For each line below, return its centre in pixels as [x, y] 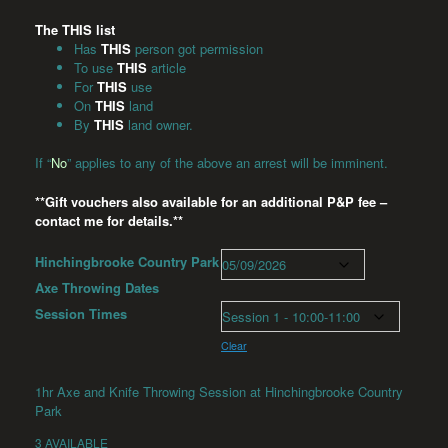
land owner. [160, 124]
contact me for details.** [109, 220]
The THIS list [75, 29]
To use [95, 67]
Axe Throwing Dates [97, 288]
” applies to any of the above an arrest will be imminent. [227, 163]
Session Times [81, 314]
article [168, 67]
